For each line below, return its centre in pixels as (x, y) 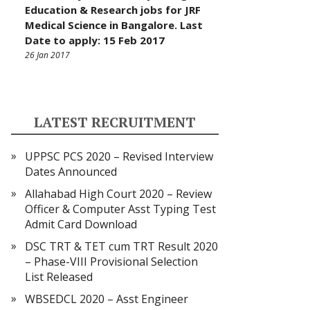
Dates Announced (71, 172)
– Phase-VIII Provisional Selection (111, 262)
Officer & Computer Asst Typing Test (120, 209)
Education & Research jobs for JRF (113, 10)
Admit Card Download (81, 224)
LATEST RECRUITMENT (115, 122)
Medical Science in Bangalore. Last (114, 25)
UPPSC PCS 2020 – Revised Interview (119, 156)
